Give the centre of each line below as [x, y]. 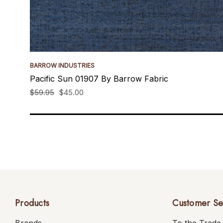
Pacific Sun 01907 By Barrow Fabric [99, 79]
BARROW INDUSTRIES [62, 65]
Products [32, 203]
